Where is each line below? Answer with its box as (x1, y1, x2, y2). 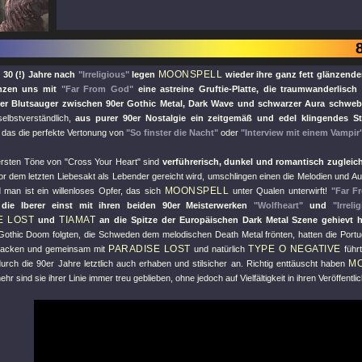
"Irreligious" (78, 69, 129, 79)
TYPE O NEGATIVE (248, 243, 341, 255)
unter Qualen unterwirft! (229, 186, 331, 196)
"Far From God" (61, 84, 134, 94)
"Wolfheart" (254, 200, 304, 210)
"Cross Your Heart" (64, 157, 141, 166)
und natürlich (190, 244, 249, 254)
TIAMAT (59, 214, 96, 225)
